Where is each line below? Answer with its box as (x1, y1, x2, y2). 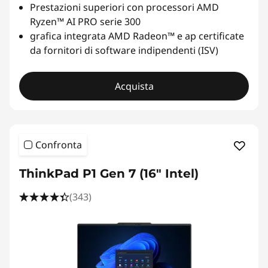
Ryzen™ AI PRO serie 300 (30, 15, 141, 29)
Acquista (114, 80, 154, 93)
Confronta (35, 138, 82, 152)
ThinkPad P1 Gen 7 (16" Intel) (19, 166, 199, 181)
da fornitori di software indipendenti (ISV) (30, 44, 218, 57)
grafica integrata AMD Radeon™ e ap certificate (30, 29, 244, 43)
